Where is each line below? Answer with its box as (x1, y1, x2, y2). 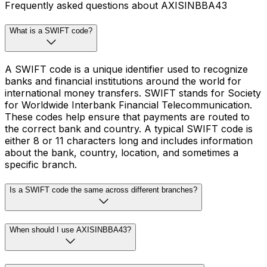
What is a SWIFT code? (10, 26, 92, 36)
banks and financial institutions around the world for (5, 74, 241, 87)
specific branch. (5, 158, 77, 170)
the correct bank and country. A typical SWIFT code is (5, 122, 253, 135)
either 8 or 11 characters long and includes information (5, 134, 253, 147)
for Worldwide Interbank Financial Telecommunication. (5, 98, 252, 111)
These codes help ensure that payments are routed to (5, 110, 250, 123)
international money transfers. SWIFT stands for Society (5, 86, 261, 99)
